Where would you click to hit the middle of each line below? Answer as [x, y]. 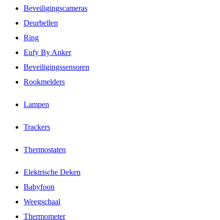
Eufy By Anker [47, 52]
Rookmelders [44, 82]
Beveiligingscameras [55, 8]
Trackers [37, 127]
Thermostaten [45, 150]
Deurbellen [41, 23]
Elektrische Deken [52, 172]
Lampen [36, 104]
